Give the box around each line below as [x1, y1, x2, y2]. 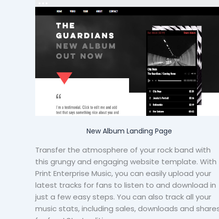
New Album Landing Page [86, 126, 172, 136]
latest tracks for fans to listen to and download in [35, 180, 216, 191]
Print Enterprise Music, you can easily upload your [35, 168, 211, 179]
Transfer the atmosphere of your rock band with [35, 145, 211, 155]
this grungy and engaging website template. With [35, 156, 217, 167]
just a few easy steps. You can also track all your [35, 192, 211, 202]
